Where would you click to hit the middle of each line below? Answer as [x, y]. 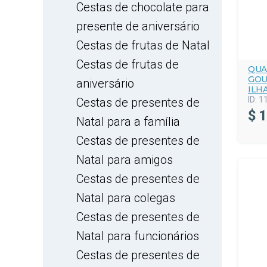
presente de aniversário [138, 26]
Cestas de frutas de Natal [143, 45]
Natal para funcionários [138, 236]
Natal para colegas [126, 198]
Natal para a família [128, 122]
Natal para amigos [125, 160]
